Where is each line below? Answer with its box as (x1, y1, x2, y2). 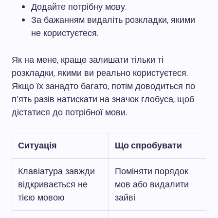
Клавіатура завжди (18, 165, 95, 177)
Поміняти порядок (115, 165, 188, 177)
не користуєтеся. (31, 27, 98, 39)
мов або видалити (115, 179, 189, 190)
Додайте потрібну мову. (31, 1, 127, 13)
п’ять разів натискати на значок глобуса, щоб (12, 93, 194, 105)
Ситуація (18, 140, 57, 151)
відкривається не (18, 179, 88, 190)
